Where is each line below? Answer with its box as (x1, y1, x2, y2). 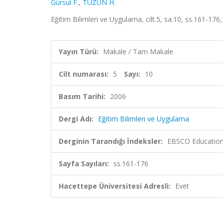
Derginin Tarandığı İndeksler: (59, 136, 163, 146)
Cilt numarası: (59, 69, 109, 79)
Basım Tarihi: (59, 92, 106, 101)
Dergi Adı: (59, 114, 94, 123)
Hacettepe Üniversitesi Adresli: (59, 181, 171, 191)
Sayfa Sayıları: (59, 159, 109, 168)
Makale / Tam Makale (103, 47, 173, 56)
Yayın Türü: (59, 47, 99, 56)
